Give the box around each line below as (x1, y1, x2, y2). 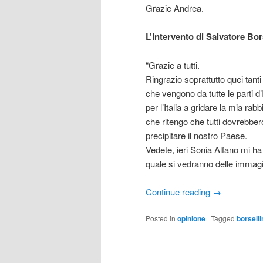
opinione (177, 213, 205, 224)
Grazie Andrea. (146, 1, 204, 14)
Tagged (211, 213, 235, 224)
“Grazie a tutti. (146, 58, 200, 71)
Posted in (146, 213, 176, 224)
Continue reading (146, 186, 213, 198)
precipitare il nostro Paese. (146, 129, 247, 141)
